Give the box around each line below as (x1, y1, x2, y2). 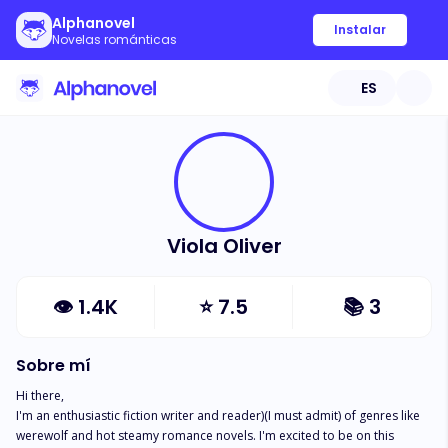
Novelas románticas (52, 31, 177, 48)
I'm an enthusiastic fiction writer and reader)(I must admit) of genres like (16, 407, 423, 424)
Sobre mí (16, 354, 91, 377)
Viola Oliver (166, 232, 282, 260)
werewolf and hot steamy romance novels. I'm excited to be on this (16, 427, 397, 444)
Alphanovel (52, 13, 135, 33)
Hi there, (16, 387, 64, 404)
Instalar (334, 21, 386, 38)
